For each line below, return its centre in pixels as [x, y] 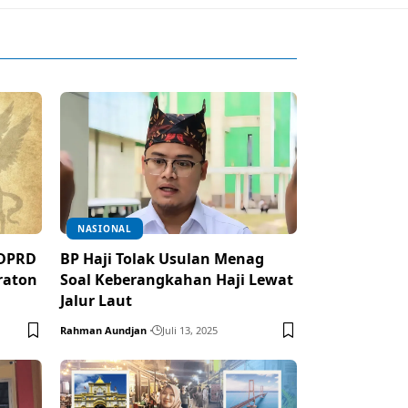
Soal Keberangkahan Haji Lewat [177, 279]
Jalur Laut [96, 300]
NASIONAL [105, 228]
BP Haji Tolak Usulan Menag [162, 258]
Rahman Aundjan [103, 330]
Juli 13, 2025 [190, 330]
